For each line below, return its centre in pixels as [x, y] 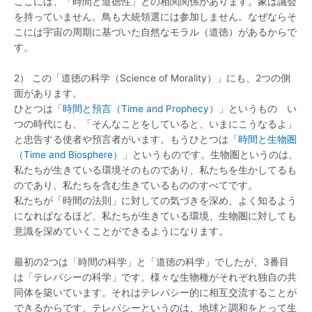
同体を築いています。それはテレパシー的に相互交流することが [155, 293]
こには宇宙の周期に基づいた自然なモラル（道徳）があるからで [155, 32]
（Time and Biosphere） [68, 155]
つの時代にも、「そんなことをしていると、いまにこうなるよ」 [155, 124]
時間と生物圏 [267, 140]
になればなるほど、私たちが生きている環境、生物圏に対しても [155, 216]
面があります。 [48, 94]
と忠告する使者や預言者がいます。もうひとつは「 [126, 140]
